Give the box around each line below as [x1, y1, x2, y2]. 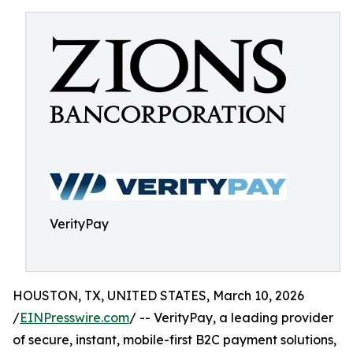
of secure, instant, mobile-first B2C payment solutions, [13, 332, 336, 347]
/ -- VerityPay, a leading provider [129, 310, 333, 325]
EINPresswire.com [20, 310, 129, 325]
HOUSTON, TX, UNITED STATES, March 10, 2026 [13, 288, 304, 303]
